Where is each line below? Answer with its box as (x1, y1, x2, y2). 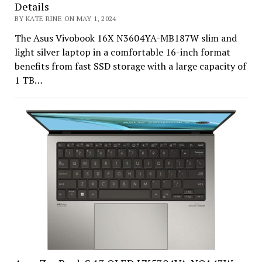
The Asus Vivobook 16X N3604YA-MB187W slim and (14, 32, 237, 45)
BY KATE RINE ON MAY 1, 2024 (14, 14, 116, 23)
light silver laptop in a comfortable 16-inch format (14, 46, 230, 59)
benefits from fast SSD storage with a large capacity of (14, 60, 246, 73)
